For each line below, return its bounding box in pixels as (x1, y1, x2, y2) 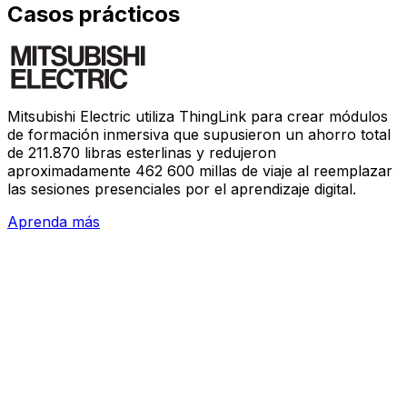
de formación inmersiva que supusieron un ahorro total (7, 125, 391, 144)
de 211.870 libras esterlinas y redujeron (7, 144, 276, 163)
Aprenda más (7, 213, 100, 232)
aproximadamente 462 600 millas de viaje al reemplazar (7, 162, 392, 181)
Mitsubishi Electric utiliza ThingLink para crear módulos (7, 107, 388, 126)
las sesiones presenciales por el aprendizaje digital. (7, 180, 356, 199)
